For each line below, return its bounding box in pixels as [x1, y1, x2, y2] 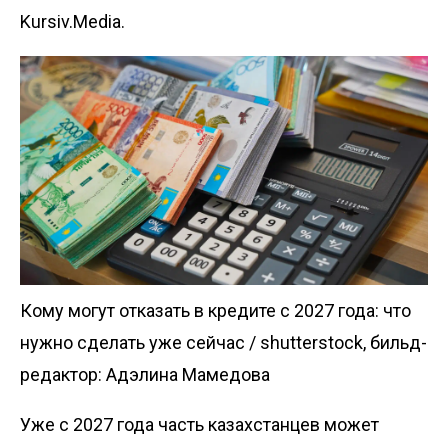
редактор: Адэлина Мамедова [20, 364, 270, 386]
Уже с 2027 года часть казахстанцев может [20, 414, 379, 436]
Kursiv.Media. [20, 10, 125, 32]
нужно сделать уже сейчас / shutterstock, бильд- [20, 332, 427, 354]
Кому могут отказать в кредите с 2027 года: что [20, 300, 411, 322]
